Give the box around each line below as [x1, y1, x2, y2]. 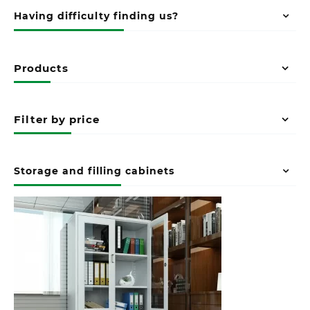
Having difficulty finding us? [14, 10, 179, 23]
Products [14, 61, 69, 75]
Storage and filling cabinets [14, 164, 174, 177]
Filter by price [14, 113, 100, 127]
